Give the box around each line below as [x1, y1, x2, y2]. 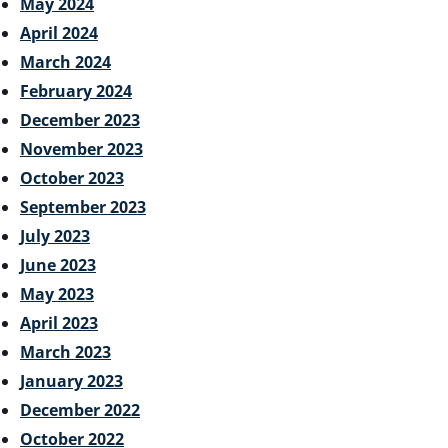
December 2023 [20, 108, 140, 131]
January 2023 [20, 369, 123, 392]
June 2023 [20, 253, 96, 276]
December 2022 [20, 398, 140, 421]
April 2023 [20, 311, 98, 334]
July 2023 [20, 224, 90, 247]
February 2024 [20, 79, 132, 102]
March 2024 [20, 50, 111, 73]
